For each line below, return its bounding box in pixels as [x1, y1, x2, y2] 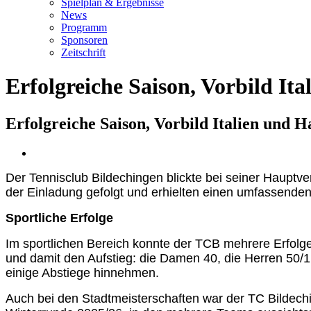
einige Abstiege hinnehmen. [6, 265, 159, 280]
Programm [61, 22, 107, 33]
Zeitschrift [61, 47, 106, 58]
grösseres [33, 158, 73, 171]
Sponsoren [61, 34, 108, 46]
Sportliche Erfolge [6, 210, 113, 225]
